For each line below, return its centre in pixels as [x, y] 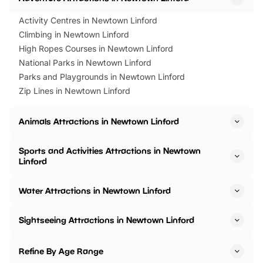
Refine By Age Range [61, 251]
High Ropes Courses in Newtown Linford [96, 49]
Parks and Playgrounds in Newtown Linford [102, 77]
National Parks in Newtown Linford [85, 63]
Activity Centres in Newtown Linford [88, 21]
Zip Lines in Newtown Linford [75, 91]
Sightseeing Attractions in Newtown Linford [107, 220]
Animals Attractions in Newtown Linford [99, 122]
